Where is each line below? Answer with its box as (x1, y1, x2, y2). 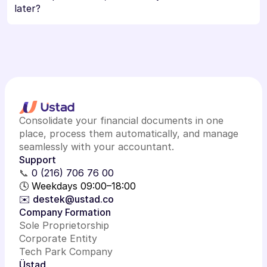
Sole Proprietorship (19, 219, 109, 231)
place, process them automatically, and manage (19, 128, 238, 139)
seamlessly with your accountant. (19, 141, 174, 153)
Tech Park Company (19, 246, 113, 257)
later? (14, 2, 41, 14)
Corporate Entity (19, 232, 97, 244)
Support (19, 154, 56, 166)
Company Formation (19, 206, 111, 218)
